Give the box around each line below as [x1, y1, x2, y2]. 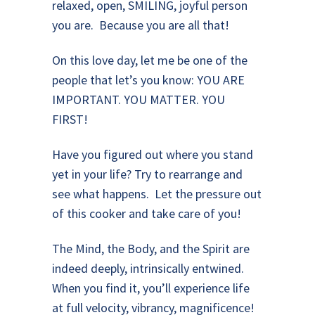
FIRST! [52, 111, 88, 127]
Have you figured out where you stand [52, 146, 253, 162]
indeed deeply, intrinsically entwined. [52, 260, 247, 276]
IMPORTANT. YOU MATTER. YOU [52, 91, 225, 108]
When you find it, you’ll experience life [52, 280, 250, 296]
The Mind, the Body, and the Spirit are [52, 240, 250, 257]
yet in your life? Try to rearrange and [52, 166, 243, 182]
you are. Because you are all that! [52, 17, 229, 33]
